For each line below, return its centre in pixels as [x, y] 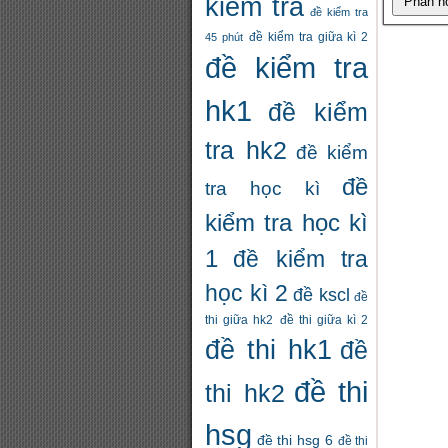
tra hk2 [246, 150]
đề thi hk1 [269, 349]
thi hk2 [245, 393]
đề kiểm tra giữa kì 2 [308, 37]
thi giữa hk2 [239, 320]
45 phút [224, 37]
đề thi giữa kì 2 [324, 320]
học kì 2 [246, 293]
